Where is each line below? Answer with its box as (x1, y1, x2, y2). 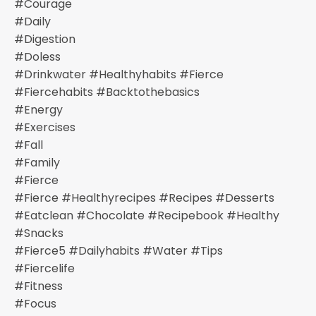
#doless (14, 48, 61, 65)
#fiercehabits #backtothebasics (14, 83, 200, 100)
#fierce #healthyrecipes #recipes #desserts (14, 189, 274, 206)
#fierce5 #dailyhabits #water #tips (14, 242, 223, 259)
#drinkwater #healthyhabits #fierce (14, 66, 224, 83)
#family (14, 154, 60, 171)
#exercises (14, 119, 75, 135)
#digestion (14, 30, 75, 47)
